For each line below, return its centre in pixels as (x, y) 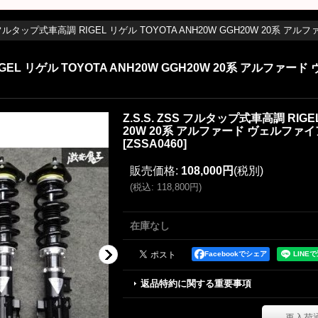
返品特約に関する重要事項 (196, 284)
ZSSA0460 (155, 144)
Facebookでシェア (236, 254)
